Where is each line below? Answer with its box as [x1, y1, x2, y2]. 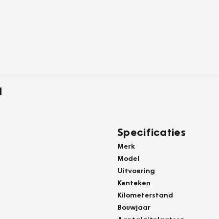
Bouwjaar [117, 202, 151, 211]
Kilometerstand [117, 190, 173, 199]
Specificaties [117, 125, 186, 138]
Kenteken [117, 178, 151, 187]
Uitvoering [117, 166, 155, 175]
